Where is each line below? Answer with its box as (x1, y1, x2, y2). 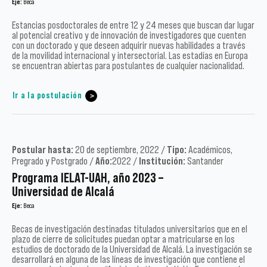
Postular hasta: (12, 144, 73, 156)
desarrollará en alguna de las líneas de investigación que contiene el (12, 254, 245, 265)
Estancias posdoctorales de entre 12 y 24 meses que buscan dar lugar (12, 20, 254, 31)
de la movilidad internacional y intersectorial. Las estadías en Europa (12, 50, 248, 61)
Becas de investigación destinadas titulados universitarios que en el (12, 223, 247, 235)
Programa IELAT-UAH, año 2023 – (12, 170, 163, 186)
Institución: (139, 156, 185, 167)
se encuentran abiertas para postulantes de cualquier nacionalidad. (12, 60, 244, 72)
